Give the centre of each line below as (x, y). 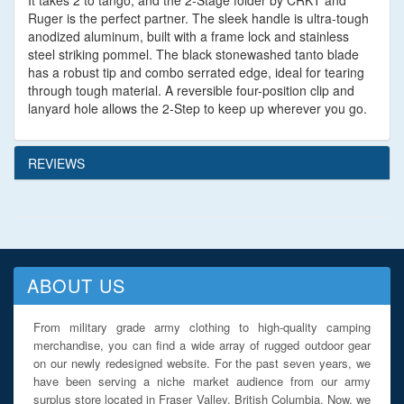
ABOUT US (76, 286)
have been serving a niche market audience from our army (202, 381)
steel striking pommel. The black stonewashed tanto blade (193, 55)
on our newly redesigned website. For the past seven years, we (202, 363)
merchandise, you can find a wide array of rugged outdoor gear (202, 345)
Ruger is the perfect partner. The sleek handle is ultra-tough (198, 18)
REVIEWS (56, 164)
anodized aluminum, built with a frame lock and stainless (188, 37)
